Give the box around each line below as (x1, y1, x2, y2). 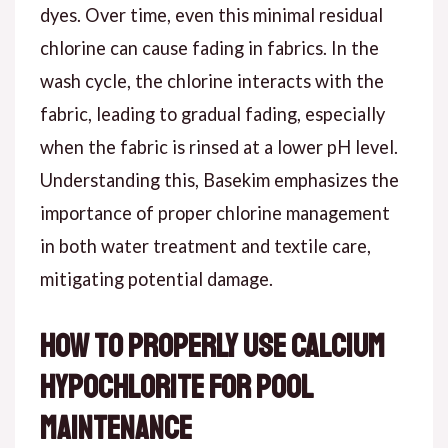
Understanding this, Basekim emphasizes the (39, 168, 399, 191)
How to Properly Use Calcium (39, 327, 385, 368)
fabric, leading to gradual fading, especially (39, 102, 385, 125)
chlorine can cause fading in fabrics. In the (39, 36, 379, 59)
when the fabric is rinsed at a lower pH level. (39, 135, 398, 158)
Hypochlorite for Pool (39, 368, 312, 409)
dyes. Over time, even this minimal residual (39, 3, 383, 26)
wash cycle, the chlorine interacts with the (39, 69, 384, 92)
